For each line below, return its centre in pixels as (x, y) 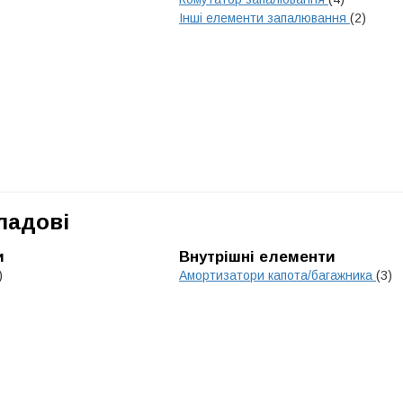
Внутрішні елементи (257, 257)
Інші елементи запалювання (264, 18)
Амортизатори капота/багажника (278, 275)
